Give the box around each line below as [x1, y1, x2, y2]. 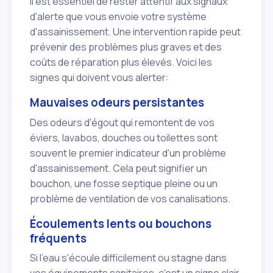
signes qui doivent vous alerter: [30, 71, 169, 85]
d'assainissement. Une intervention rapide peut [30, 25, 241, 39]
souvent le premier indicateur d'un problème [30, 146, 226, 160]
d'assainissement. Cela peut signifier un [30, 161, 207, 175]
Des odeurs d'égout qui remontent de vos [30, 115, 214, 129]
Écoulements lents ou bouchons [30, 215, 211, 232]
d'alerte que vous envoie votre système [30, 10, 207, 24]
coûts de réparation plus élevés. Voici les [30, 55, 212, 69]
